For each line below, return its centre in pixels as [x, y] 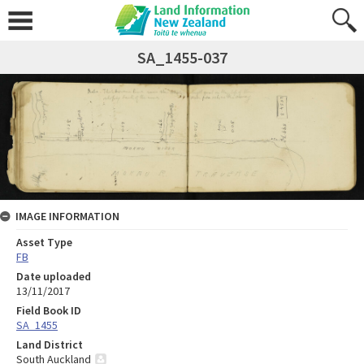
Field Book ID [49, 310]
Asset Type [44, 242]
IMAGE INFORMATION [67, 216]
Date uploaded [54, 276]
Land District [50, 344]
